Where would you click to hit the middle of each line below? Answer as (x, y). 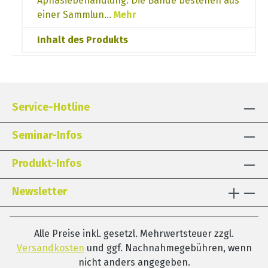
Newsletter (39, 191)
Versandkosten (50, 248)
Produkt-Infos (47, 163)
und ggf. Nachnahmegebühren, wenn (168, 248)
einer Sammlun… (75, 14)
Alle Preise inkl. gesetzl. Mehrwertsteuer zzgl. (134, 234)
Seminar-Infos (47, 135)
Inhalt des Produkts (83, 39)
